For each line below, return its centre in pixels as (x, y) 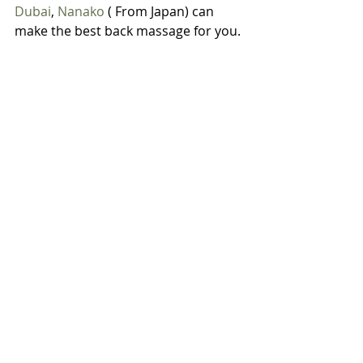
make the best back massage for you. (128, 31)
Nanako (81, 11)
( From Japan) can (161, 11)
